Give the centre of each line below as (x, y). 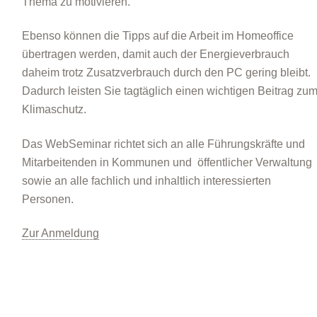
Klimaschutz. (54, 110)
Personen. (47, 199)
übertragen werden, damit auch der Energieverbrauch (155, 54)
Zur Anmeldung (60, 233)
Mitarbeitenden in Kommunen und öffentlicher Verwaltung (167, 162)
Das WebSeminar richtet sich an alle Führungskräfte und (163, 144)
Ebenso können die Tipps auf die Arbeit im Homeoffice (157, 36)
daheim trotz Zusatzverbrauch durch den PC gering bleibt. (166, 73)
